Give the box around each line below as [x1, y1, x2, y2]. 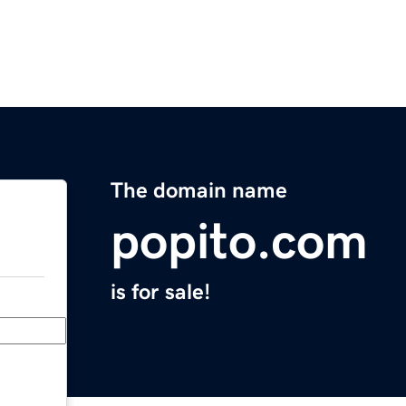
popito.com [111, 216, 368, 267]
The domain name [111, 179, 287, 202]
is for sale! [111, 281, 210, 304]
